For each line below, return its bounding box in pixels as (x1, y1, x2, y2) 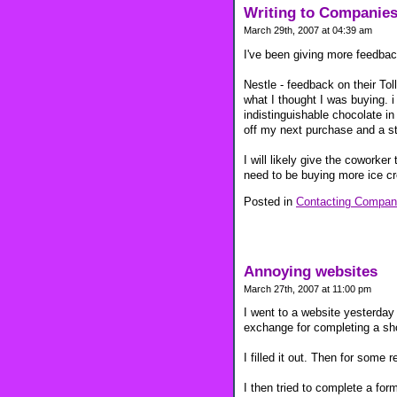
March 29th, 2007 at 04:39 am (244, 25, 372, 36)
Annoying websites (244, 262, 378, 280)
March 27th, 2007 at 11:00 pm (244, 283, 371, 294)
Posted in (244, 194, 296, 208)
